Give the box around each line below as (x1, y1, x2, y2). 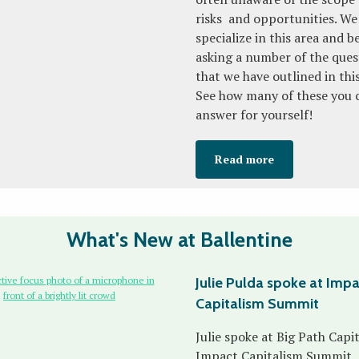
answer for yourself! (196, 106, 313, 123)
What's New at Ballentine (67, 227, 292, 252)
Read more (215, 151, 274, 167)
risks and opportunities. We (196, 10, 357, 27)
